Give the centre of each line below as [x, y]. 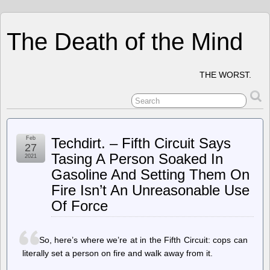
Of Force [80, 206]
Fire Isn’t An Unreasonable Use [150, 190]
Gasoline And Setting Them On [150, 174]
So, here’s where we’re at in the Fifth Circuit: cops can [143, 240]
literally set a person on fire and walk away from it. [118, 253]
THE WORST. [225, 75]
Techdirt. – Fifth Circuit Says [141, 143]
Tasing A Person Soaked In [137, 159]
